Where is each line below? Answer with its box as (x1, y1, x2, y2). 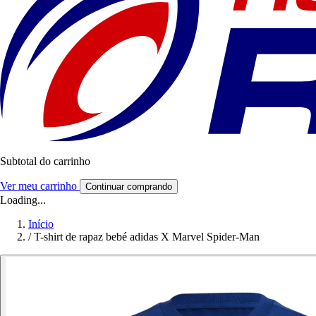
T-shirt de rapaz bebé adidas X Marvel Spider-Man (34, 231, 260, 243)
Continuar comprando (85, 181, 172, 193)
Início (28, 218, 54, 231)
